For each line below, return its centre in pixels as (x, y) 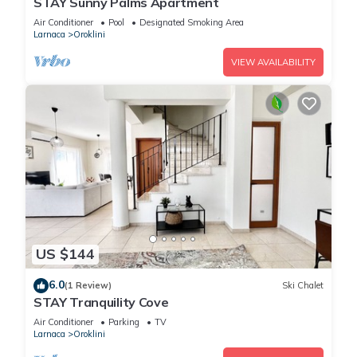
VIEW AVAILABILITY (273, 63)
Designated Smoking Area (192, 23)
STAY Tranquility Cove (101, 302)
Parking (124, 322)
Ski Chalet (303, 286)
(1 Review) (88, 286)
